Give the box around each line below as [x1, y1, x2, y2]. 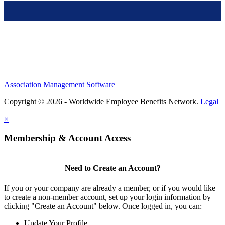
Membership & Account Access [4, 133, 131, 144]
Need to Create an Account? [64, 164, 161, 173]
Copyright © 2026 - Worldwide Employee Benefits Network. [4, 97, 200, 106]
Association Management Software [4, 80, 115, 89]
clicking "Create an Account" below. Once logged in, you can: [4, 201, 202, 210]
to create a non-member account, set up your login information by [4, 192, 211, 201]
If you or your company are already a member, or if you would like [4, 183, 215, 192]
